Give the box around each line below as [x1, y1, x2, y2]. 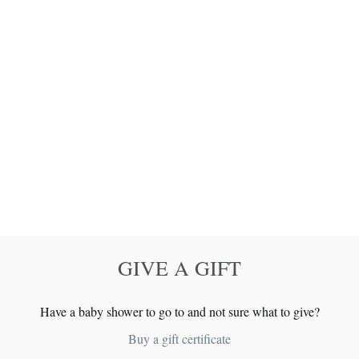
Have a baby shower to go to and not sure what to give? [39, 302, 320, 320]
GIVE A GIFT [118, 253, 241, 281]
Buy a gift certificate [128, 329, 231, 347]
